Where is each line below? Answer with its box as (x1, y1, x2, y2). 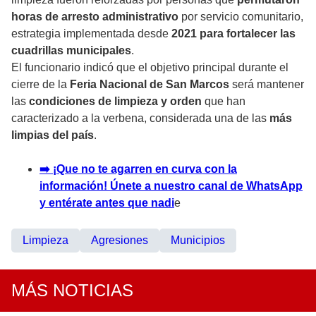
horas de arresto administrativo (11, 11, 178, 23)
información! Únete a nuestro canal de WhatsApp (39, 180, 303, 193)
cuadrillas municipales (11, 44, 131, 57)
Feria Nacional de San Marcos (70, 78, 229, 91)
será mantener (229, 78, 304, 91)
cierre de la (11, 78, 70, 91)
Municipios (171, 234, 225, 247)
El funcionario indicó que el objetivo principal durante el (11, 61, 288, 74)
